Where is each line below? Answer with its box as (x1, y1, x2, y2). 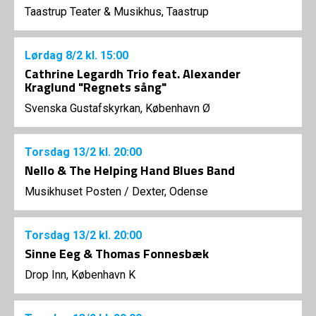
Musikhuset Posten (25, 185, 121, 198)
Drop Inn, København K (25, 268, 135, 281)
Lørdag (25, 49, 66, 62)
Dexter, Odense (132, 185, 208, 198)
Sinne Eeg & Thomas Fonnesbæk (25, 244, 209, 263)
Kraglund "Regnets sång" (25, 78, 166, 97)
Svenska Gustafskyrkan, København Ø (25, 102, 210, 115)
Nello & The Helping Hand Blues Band (25, 161, 235, 180)
